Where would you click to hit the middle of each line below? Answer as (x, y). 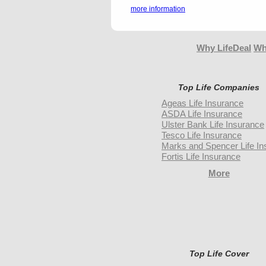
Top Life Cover (219, 254)
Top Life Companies (219, 87)
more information (158, 9)
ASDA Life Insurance (202, 114)
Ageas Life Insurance (202, 103)
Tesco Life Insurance (202, 135)
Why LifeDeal (224, 48)
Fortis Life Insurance (201, 156)
